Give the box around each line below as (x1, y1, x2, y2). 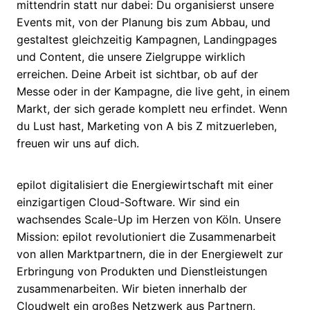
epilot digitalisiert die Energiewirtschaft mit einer (17, 178, 273, 192)
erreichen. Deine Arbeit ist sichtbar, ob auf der (17, 66, 258, 81)
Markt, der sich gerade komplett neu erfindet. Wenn (17, 101, 287, 116)
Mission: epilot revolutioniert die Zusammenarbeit (17, 230, 276, 244)
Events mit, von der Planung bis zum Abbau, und (17, 15, 271, 29)
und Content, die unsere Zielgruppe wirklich (17, 49, 245, 64)
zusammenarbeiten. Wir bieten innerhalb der (17, 282, 247, 296)
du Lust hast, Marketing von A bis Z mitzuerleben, (17, 118, 277, 133)
